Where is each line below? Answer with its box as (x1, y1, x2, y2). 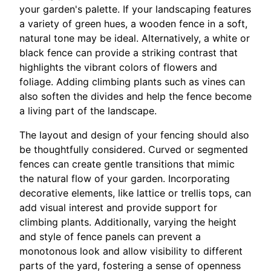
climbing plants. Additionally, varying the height (19, 216, 237, 229)
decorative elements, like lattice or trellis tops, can (19, 187, 251, 200)
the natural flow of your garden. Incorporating (19, 172, 230, 185)
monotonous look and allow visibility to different (19, 245, 243, 258)
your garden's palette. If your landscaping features (19, 3, 251, 16)
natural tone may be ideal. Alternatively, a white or (19, 32, 250, 45)
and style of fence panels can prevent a (19, 230, 201, 243)
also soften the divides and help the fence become (19, 90, 252, 103)
